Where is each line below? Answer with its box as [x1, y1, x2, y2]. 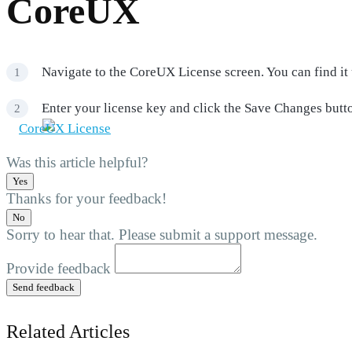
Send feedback [13, 281, 75, 294]
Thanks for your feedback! [6, 190, 167, 207]
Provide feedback [6, 260, 111, 277]
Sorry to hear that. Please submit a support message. [6, 226, 317, 244]
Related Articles [6, 321, 130, 343]
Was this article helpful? [6, 154, 148, 171]
